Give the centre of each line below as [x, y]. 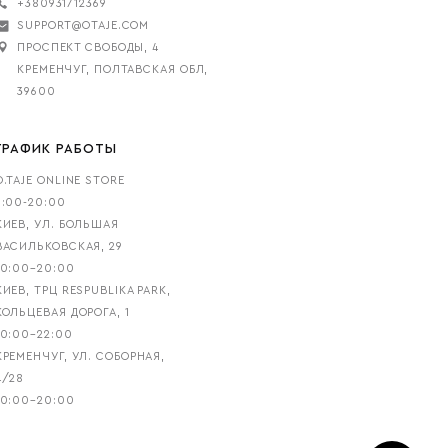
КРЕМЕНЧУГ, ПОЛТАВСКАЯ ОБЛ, [113, 69]
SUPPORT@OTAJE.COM [83, 25]
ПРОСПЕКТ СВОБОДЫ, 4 [88, 47]
